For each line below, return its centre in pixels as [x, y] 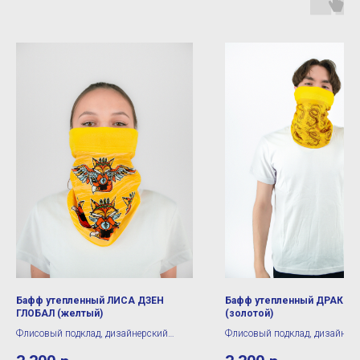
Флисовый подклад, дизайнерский [92, 333]
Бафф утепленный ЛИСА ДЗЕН [90, 300]
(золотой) [249, 313]
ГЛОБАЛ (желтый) [59, 313]
